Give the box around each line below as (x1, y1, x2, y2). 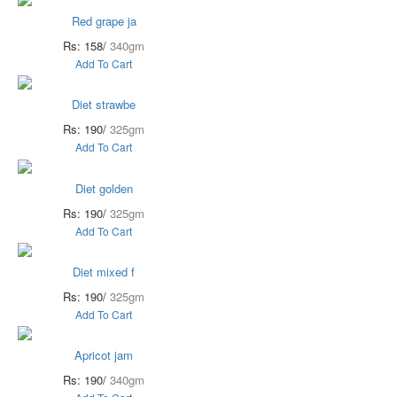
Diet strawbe (72, 96, 136, 113)
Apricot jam (74, 346, 133, 364)
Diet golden (74, 179, 133, 197)
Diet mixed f (73, 263, 135, 281)
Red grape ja (71, 12, 136, 30)
